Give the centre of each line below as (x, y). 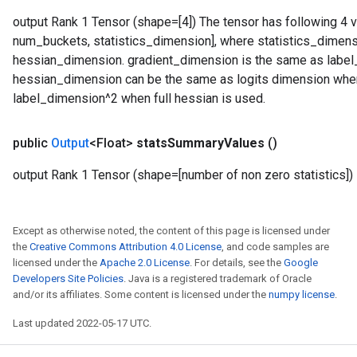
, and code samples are (275, 247)
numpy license (302, 294)
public (32, 143)
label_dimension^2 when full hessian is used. (139, 98)
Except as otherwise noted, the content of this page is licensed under (171, 231)
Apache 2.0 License (145, 263)
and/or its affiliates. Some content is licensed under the (141, 294)
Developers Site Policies (68, 279)
